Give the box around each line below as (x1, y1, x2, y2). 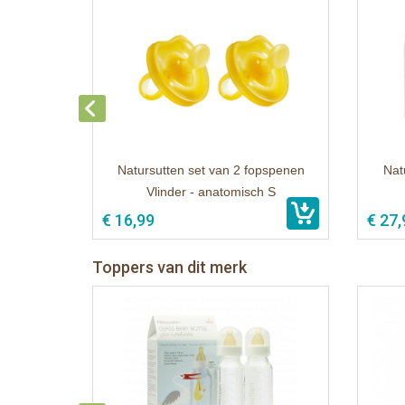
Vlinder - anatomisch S (146, 184, 276, 199)
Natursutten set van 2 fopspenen (117, 163, 305, 177)
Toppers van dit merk (92, 258, 247, 277)
